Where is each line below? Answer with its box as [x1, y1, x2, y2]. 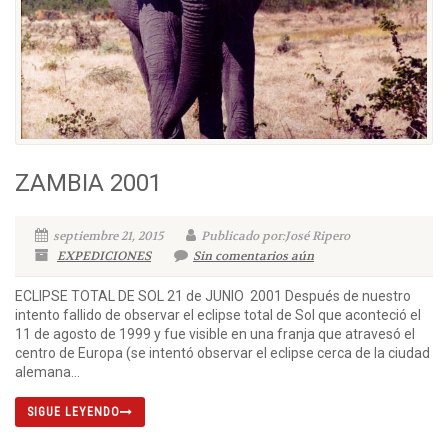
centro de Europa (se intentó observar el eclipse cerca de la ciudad [15, 345, 430, 362]
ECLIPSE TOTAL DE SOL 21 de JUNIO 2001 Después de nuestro [15, 288, 411, 305]
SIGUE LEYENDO [27, 405, 120, 420]
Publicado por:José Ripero [201, 228, 350, 245]
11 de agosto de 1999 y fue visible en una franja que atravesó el [15, 326, 415, 343]
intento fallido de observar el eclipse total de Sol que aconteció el [15, 307, 421, 324]
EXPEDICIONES [57, 248, 151, 265]
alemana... [15, 364, 80, 381]
